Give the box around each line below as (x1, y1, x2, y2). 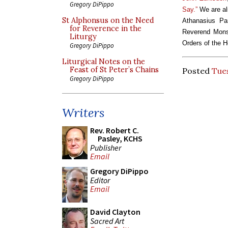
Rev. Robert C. (90, 125, 139, 135)
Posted (182, 65, 212, 76)
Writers (62, 105, 104, 121)
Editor (90, 175, 110, 185)
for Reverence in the (70, 24, 141, 33)
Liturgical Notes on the (62, 57, 145, 66)
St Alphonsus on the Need (62, 16, 154, 25)
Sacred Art (90, 215, 124, 226)
